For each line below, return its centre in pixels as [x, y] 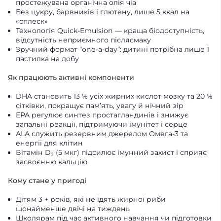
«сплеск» [32, 21]
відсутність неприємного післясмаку [83, 40]
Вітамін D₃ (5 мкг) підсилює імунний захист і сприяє [111, 152]
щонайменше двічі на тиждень [73, 209]
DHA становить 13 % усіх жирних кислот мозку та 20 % [114, 96]
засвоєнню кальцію [52, 162]
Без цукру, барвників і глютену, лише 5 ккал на [103, 12]
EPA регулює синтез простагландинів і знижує [102, 115]
